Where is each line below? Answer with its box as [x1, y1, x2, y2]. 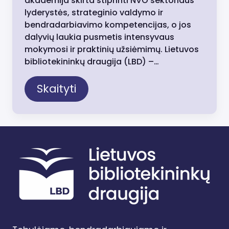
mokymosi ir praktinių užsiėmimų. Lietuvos [25, 43, 199, 56]
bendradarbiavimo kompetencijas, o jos [25, 19, 191, 31]
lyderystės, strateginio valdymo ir [25, 7, 163, 19]
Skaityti [37, 81, 76, 97]
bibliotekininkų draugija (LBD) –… [25, 56, 159, 68]
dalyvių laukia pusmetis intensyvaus [25, 31, 174, 43]
